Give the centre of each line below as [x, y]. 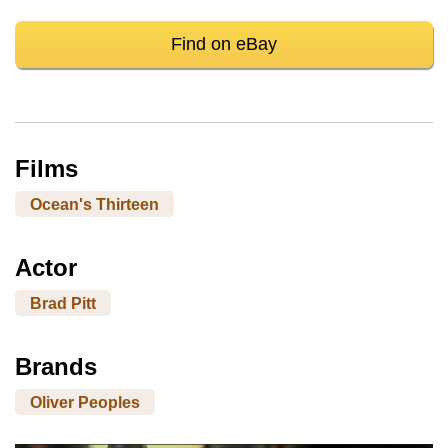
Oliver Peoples [85, 402]
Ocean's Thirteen [94, 204]
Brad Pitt [63, 303]
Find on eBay [224, 44]
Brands [56, 367]
